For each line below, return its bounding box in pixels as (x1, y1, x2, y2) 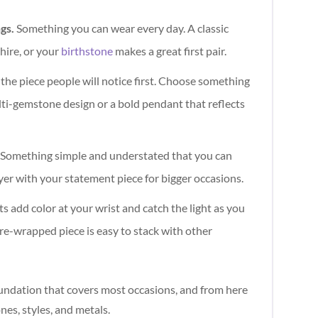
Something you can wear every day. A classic (14, 21, 229, 35)
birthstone (61, 44, 114, 58)
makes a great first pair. (113, 44, 227, 58)
